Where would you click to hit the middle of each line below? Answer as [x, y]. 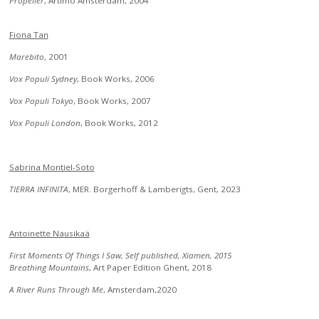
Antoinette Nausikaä [49, 234]
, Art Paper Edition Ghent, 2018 [150, 268]
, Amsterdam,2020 [140, 290]
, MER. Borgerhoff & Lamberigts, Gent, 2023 [154, 189]
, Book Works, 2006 [115, 79]
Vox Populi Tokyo [41, 101]
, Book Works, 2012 [119, 123]
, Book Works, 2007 [112, 101]
